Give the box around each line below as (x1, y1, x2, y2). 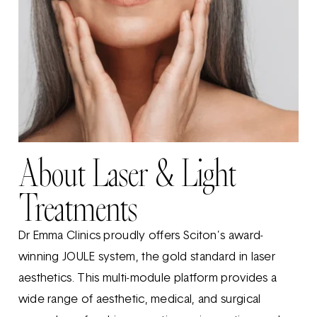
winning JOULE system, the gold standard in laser (18, 252, 276, 263)
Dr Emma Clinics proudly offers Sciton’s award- (18, 231, 264, 242)
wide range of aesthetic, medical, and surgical (18, 294, 261, 306)
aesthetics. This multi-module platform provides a (18, 273, 277, 284)
